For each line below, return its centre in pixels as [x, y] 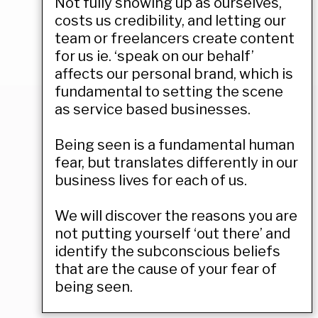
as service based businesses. [153, 109]
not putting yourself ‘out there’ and [172, 233]
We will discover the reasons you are [176, 215]
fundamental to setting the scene [169, 91]
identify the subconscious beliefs [168, 251]
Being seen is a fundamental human [175, 144]
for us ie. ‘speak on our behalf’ [154, 56]
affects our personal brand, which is [174, 73]
